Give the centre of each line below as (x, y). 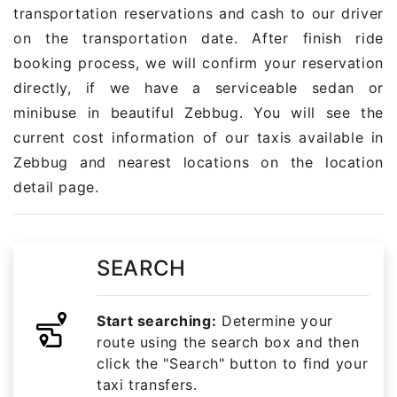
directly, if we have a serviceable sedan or (198, 88)
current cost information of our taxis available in (198, 138)
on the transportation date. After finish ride (198, 39)
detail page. (56, 187)
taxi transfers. (147, 385)
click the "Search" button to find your (233, 364)
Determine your (275, 321)
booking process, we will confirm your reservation (198, 63)
